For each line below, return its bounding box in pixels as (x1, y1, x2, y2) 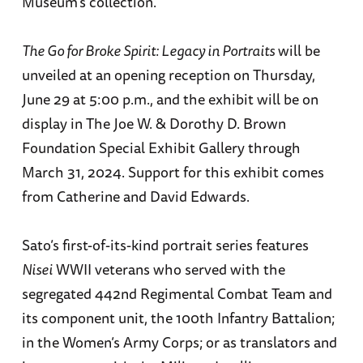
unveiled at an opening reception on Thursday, (21, 62, 315, 86)
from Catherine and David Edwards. (21, 184, 250, 207)
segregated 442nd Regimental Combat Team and (21, 281, 332, 305)
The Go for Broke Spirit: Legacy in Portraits (21, 38, 275, 62)
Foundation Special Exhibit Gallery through (21, 135, 301, 159)
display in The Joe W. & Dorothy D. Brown (21, 111, 286, 135)
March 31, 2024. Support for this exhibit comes (21, 160, 324, 183)
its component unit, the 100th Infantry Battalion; (21, 305, 335, 329)
